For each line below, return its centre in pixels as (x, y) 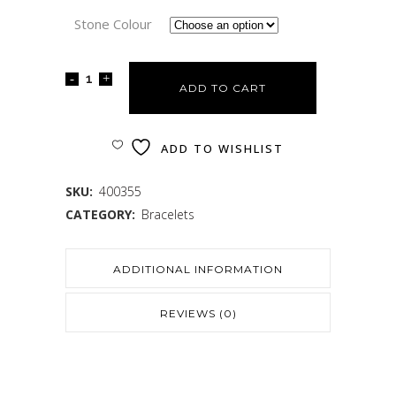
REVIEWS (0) (198, 313)
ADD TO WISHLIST (222, 148)
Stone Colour (113, 23)
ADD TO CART (223, 88)
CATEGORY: (102, 214)
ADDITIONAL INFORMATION (198, 269)
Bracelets (168, 214)
